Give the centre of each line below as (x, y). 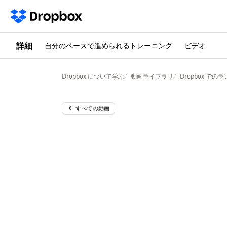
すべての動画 (93, 108)
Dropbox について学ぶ (93, 76)
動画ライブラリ (152, 76)
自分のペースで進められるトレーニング (108, 45)
